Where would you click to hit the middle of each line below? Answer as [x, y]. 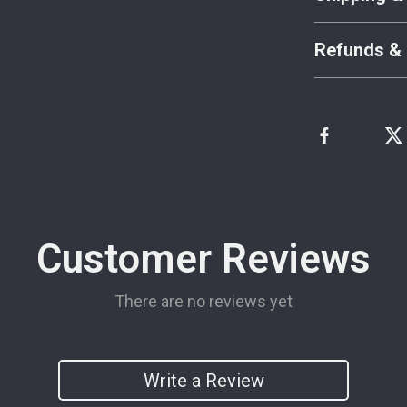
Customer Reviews [203, 259]
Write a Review [203, 380]
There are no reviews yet [203, 301]
